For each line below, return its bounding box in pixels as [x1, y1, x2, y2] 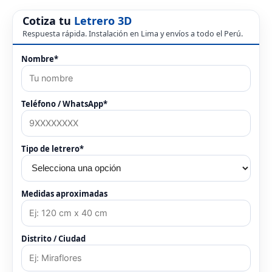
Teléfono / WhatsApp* [21, 98, 107, 110]
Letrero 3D [74, 13, 132, 29]
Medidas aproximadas [21, 188, 107, 200]
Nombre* [21, 53, 58, 65]
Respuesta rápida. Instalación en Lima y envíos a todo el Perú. [22, 29, 243, 39]
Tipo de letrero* [21, 143, 84, 155]
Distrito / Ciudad [21, 233, 86, 245]
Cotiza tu [22, 13, 74, 29]
